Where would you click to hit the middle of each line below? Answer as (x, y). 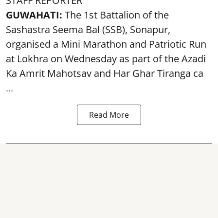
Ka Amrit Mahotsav (49, 73)
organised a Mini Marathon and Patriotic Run (106, 44)
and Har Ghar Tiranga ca (147, 73)
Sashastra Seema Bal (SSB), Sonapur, (88, 29)
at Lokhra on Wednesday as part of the (94, 58)
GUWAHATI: (35, 15)
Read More (109, 115)
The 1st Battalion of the (117, 15)
